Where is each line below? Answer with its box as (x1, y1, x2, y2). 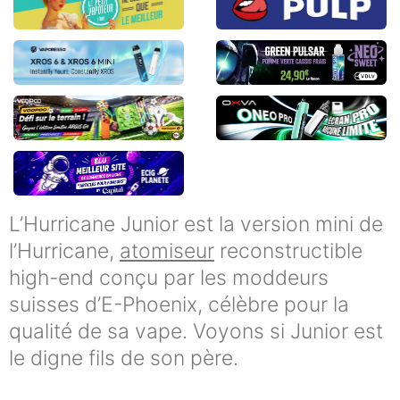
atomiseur (120, 237, 214, 263)
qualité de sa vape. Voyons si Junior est (9, 318, 383, 344)
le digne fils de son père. (9, 345, 238, 371)
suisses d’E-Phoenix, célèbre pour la (9, 291, 349, 317)
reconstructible (214, 237, 362, 263)
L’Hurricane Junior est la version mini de (9, 211, 383, 237)
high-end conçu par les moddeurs (9, 264, 329, 290)
